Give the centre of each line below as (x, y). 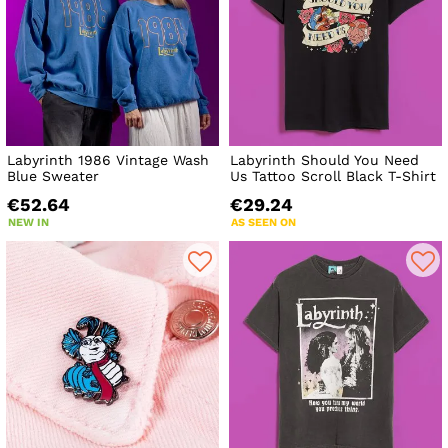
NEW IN (28, 223)
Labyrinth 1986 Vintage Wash (108, 160)
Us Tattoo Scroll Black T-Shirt (333, 176)
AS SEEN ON (264, 223)
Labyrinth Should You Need (325, 160)
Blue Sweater (53, 176)
